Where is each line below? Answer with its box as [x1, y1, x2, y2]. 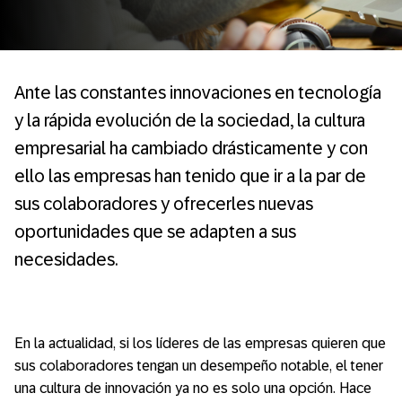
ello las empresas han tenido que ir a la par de [14, 166, 366, 186]
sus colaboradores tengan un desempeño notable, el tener [14, 358, 383, 373]
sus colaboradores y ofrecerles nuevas [14, 194, 313, 214]
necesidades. [14, 249, 118, 269]
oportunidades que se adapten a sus [14, 222, 296, 241]
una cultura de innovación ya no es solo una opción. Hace [14, 380, 371, 396]
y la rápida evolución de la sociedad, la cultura [14, 110, 365, 130]
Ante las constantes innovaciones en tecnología [14, 83, 381, 102]
